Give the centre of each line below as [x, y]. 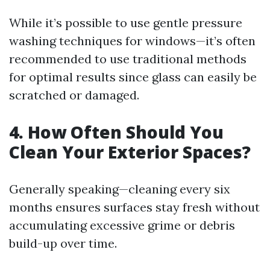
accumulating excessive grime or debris [122, 225]
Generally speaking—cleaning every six [120, 189]
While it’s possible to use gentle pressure [126, 23]
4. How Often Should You [116, 132]
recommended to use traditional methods [128, 59]
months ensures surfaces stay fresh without [134, 207]
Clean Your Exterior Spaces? [130, 152]
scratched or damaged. [74, 95]
